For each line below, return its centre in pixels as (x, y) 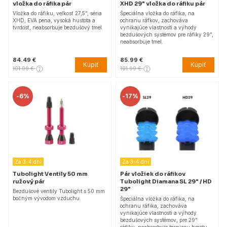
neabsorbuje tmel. (142, 41)
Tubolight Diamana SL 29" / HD (166, 182)
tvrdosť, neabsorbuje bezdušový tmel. (58, 27)
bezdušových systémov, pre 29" (159, 220)
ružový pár (29, 182)
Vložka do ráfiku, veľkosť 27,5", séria (57, 13)
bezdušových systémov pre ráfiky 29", (167, 34)
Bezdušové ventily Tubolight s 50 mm (59, 191)
